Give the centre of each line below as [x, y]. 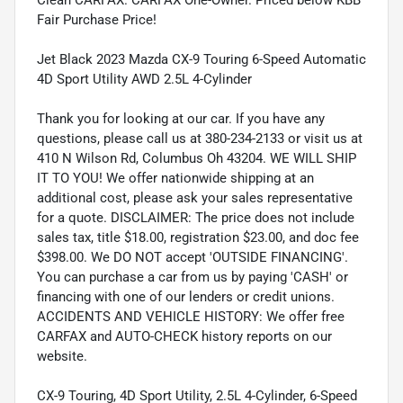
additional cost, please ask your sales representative [195, 197]
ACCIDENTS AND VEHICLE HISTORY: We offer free [191, 316]
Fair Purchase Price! [97, 19]
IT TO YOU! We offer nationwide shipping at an [175, 178]
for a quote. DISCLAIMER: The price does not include [196, 217]
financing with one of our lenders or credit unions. [186, 296]
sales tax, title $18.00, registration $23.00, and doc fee [198, 237]
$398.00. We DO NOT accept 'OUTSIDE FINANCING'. [193, 257]
